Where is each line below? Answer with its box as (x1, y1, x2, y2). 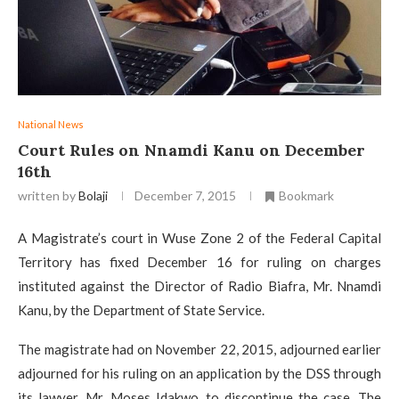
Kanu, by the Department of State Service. (18, 302, 265, 319)
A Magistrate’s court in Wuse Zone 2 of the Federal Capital (18, 230, 381, 247)
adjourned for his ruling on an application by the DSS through (18, 365, 381, 382)
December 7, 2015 (134, 188, 236, 203)
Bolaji (78, 188, 108, 203)
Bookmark (279, 188, 334, 203)
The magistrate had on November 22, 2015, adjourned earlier (18, 341, 381, 358)
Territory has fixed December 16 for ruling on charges (18, 254, 381, 271)
